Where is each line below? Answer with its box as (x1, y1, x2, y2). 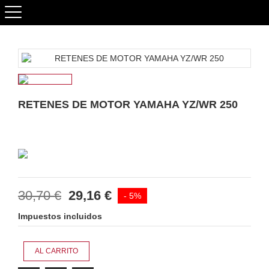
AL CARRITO (35, 247, 78, 256)
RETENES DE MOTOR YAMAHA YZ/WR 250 (18, 98, 238, 110)
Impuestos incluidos (18, 211, 102, 221)
